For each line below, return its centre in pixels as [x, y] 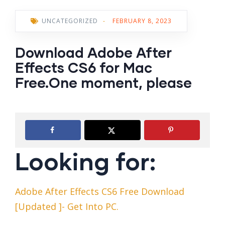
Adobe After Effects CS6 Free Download [100, 192]
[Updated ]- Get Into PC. [67, 207]
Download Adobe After [93, 52]
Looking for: [85, 161]
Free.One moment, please [103, 83]
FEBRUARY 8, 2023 [142, 21]
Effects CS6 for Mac [84, 68]
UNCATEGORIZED [70, 21]
